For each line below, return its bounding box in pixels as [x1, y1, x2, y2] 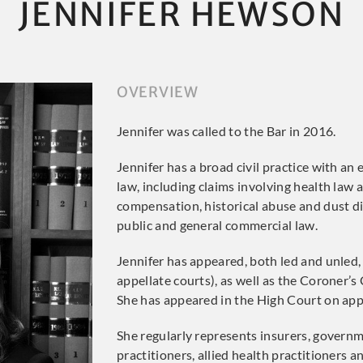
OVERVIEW [117, 83, 199, 101]
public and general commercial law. [117, 217, 318, 233]
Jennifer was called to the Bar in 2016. [117, 123, 336, 139]
